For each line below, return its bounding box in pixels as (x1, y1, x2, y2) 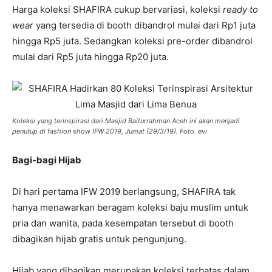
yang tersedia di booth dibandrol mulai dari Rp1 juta (33, 19, 256, 31)
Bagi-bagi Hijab (12, 154, 81, 166)
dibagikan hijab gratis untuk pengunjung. (12, 233, 186, 245)
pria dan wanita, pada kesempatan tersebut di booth (12, 217, 234, 229)
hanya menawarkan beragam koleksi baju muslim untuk (12, 202, 248, 213)
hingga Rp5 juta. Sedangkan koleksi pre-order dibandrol (12, 35, 253, 47)
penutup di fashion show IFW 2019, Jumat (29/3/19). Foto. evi (12, 127, 207, 135)
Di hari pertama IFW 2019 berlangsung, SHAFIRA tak (12, 186, 236, 197)
